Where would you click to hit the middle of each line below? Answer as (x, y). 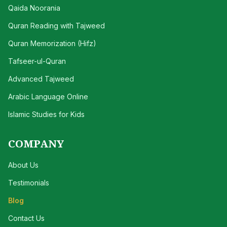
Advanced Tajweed (41, 79)
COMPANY (36, 143)
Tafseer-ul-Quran (37, 61)
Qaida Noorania (34, 8)
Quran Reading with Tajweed (56, 26)
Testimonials (29, 183)
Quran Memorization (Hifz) (52, 43)
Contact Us (26, 218)
